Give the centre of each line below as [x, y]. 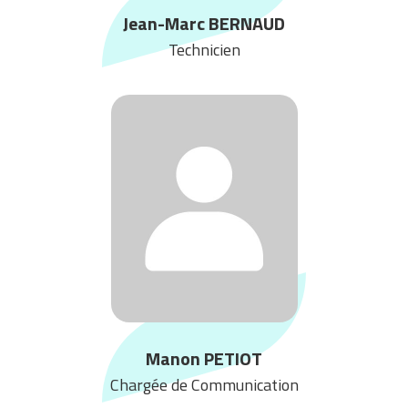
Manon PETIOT [204, 358]
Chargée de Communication [204, 384]
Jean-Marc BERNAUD [204, 23]
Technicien [204, 49]
